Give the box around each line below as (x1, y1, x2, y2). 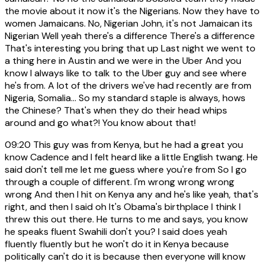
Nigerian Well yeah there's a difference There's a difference (5, 29, 255, 42)
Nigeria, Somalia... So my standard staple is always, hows (5, 91, 245, 104)
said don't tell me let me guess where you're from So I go (5, 163, 247, 176)
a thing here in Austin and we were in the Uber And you (5, 54, 241, 67)
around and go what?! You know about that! (5, 116, 196, 129)
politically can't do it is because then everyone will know (5, 250, 245, 263)
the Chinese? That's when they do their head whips (5, 104, 227, 117)
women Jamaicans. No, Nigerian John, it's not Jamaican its (5, 17, 253, 30)
